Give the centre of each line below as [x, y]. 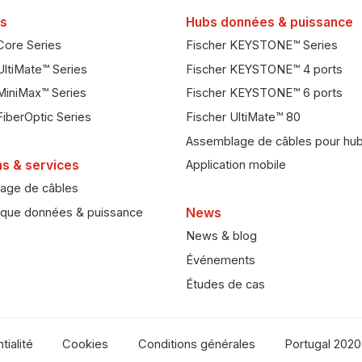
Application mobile [236, 165]
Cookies [86, 344]
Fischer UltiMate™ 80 [243, 117]
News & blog [221, 236]
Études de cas [225, 284]
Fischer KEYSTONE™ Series [261, 46]
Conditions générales [196, 344]
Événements [220, 261]
